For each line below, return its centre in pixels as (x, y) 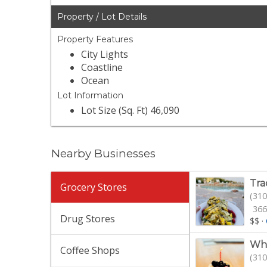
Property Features (95, 40)
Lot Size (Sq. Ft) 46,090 (131, 111)
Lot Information (91, 96)
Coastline (102, 68)
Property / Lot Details (102, 17)
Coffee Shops (90, 250)
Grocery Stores (94, 187)
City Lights (105, 55)
